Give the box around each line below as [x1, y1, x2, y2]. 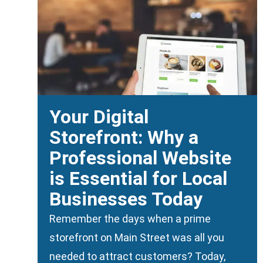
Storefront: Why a [49, 126, 198, 149]
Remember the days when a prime [49, 212, 211, 225]
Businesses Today [49, 187, 203, 210]
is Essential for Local [49, 167, 227, 190]
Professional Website [49, 146, 231, 169]
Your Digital [49, 105, 149, 128]
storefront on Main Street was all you [49, 231, 224, 244]
